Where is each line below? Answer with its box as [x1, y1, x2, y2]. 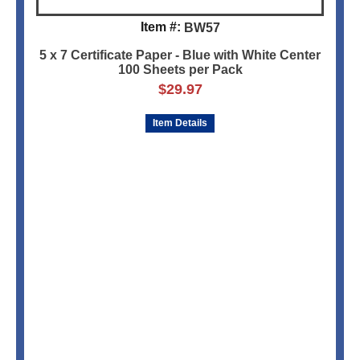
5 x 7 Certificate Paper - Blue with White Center [39, 48, 321, 63]
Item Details [153, 117, 207, 129]
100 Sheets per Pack [117, 63, 243, 77]
